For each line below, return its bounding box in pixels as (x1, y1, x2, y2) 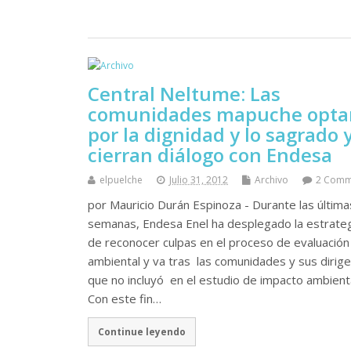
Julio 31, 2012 (169, 172, 228, 186)
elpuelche (100, 172, 143, 186)
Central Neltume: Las (88, 80, 280, 107)
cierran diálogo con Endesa (88, 141, 332, 168)
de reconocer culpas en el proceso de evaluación (88, 233, 349, 250)
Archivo (255, 172, 288, 186)
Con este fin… (88, 290, 161, 306)
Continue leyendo (97, 325, 186, 338)
